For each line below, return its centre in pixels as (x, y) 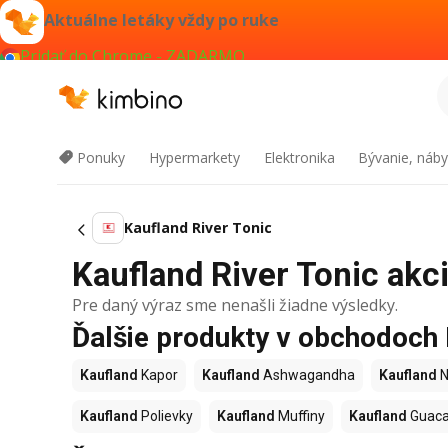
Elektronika (299, 157)
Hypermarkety (194, 157)
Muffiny (300, 416)
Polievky (165, 416)
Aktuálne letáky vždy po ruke (161, 20)
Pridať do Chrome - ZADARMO (132, 56)
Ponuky (101, 157)
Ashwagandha (307, 375)
